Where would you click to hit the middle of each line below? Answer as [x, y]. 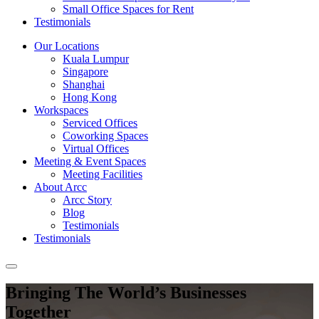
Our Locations [67, 46]
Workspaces [61, 110]
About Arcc [61, 187]
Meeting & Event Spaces [90, 161]
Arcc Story [87, 200]
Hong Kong [90, 97]
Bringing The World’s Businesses [126, 292]
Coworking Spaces [105, 136]
